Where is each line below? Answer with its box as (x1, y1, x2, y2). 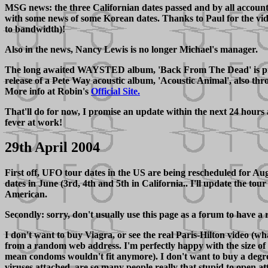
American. (5, 189, 47, 200)
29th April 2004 (5, 139, 100, 156)
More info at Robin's (5, 86, 91, 96)
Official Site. (91, 86, 140, 96)
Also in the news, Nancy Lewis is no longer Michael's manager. (5, 44, 258, 54)
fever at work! (5, 117, 62, 127)
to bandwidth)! (5, 23, 65, 34)
